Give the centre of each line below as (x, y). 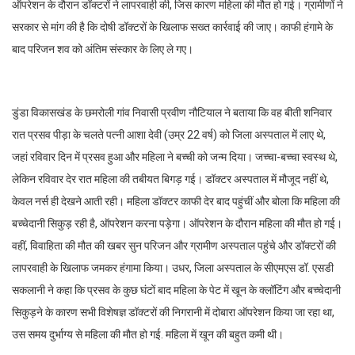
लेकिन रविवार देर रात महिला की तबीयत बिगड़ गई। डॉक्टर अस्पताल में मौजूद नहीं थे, (170, 179)
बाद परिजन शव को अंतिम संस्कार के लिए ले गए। (103, 50)
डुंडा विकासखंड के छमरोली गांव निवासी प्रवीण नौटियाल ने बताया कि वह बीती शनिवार (172, 113)
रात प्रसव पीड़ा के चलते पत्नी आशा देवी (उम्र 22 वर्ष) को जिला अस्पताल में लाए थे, (169, 135)
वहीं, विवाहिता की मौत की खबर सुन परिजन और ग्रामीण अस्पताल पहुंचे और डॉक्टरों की (174, 246)
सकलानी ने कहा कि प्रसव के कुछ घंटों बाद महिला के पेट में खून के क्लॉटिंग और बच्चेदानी (176, 290)
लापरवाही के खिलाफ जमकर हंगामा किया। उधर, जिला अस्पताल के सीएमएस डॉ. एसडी (173, 268)
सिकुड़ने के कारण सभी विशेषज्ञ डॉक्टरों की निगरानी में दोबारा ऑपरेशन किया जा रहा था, (173, 313)
